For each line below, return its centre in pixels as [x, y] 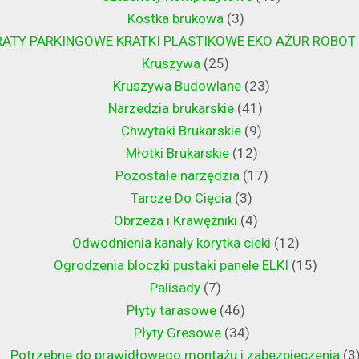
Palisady [175, 288]
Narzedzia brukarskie [171, 109]
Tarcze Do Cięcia [181, 198]
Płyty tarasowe [171, 311]
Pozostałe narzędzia [177, 176]
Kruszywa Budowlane [177, 86]
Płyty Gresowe [177, 333]
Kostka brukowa [175, 19]
